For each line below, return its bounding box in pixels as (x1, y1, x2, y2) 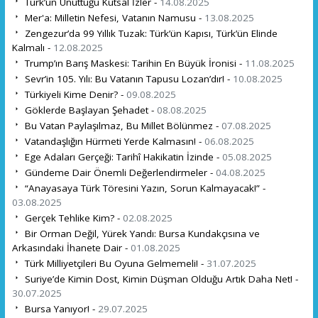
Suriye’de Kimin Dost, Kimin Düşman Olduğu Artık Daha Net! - (21, 272, 298, 285)
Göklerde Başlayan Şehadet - (21, 103, 157, 116)
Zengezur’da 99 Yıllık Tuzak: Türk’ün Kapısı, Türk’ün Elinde (21, 26, 278, 40)
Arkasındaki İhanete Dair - (11, 241, 131, 254)
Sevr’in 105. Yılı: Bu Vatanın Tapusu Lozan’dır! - (21, 72, 233, 85)
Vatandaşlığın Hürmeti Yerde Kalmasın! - (21, 134, 204, 148)
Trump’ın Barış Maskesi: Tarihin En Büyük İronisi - (21, 56, 245, 70)
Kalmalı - (11, 40, 53, 54)
